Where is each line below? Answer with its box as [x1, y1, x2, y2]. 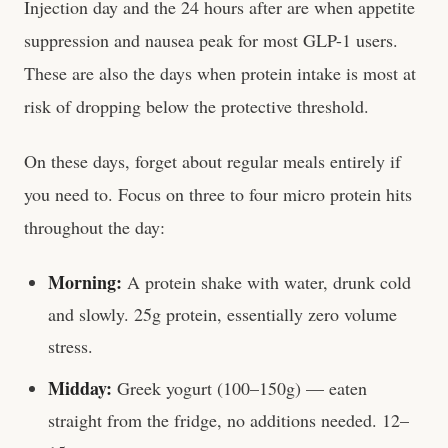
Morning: [48, 269, 122, 295]
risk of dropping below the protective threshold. [24, 94, 369, 118]
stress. [48, 334, 93, 358]
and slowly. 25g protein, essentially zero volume [48, 302, 397, 326]
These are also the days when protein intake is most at [24, 61, 416, 85]
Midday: [48, 375, 112, 401]
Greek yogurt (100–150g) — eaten [112, 376, 367, 400]
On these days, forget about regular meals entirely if [24, 149, 401, 173]
